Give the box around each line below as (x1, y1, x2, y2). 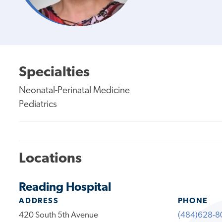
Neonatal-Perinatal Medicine (19, 86, 130, 96)
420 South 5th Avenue (19, 211, 99, 220)
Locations (19, 152, 82, 166)
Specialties (19, 65, 90, 80)
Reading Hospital (19, 181, 112, 194)
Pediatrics (19, 100, 57, 110)
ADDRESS (19, 197, 59, 205)
